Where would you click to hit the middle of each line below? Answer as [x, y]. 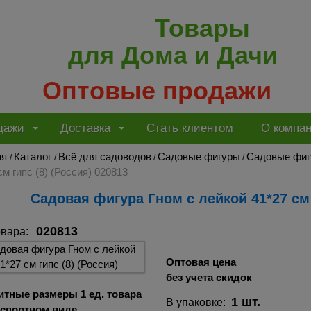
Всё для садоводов [105, 156]
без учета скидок [209, 277]
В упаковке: [198, 303]
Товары [202, 28]
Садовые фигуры [199, 156]
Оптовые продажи [157, 90]
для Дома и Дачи [173, 55]
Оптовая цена [201, 262]
